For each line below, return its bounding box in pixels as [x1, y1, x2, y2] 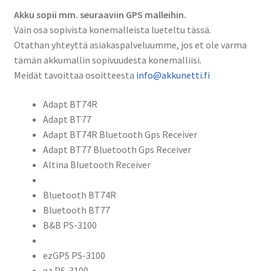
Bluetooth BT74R [42, 188, 116, 201]
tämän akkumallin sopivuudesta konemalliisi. [13, 54, 201, 67]
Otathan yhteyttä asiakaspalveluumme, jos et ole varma [13, 39, 247, 51]
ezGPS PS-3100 [42, 249, 105, 261]
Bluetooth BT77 [42, 203, 110, 216]
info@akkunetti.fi [135, 69, 210, 82]
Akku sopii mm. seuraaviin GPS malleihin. [13, 8, 186, 21]
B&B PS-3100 [42, 218, 97, 231]
